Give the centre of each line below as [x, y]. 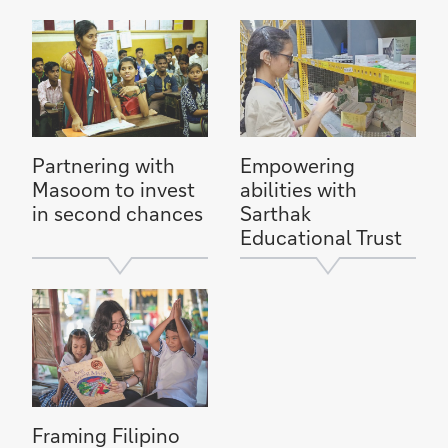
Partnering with [103, 165]
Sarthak [275, 213]
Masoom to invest [113, 189]
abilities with [298, 189]
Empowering [297, 165]
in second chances [117, 213]
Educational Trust [321, 237]
